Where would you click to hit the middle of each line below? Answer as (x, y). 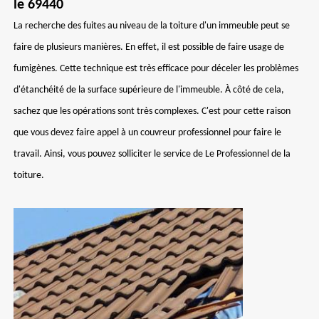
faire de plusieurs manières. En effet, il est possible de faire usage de (149, 47)
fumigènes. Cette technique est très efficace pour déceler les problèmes (156, 69)
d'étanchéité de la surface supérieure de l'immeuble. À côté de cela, (149, 90)
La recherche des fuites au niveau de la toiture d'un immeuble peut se (152, 26)
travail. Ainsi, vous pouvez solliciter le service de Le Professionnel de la (152, 154)
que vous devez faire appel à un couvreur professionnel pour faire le (147, 133)
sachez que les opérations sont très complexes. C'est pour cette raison (152, 111)
